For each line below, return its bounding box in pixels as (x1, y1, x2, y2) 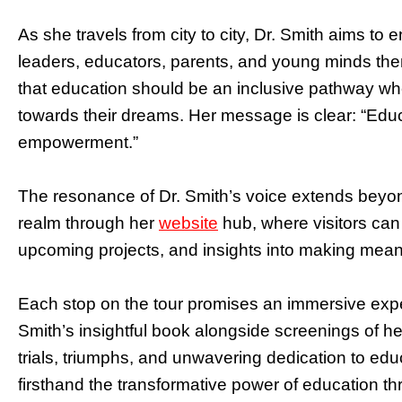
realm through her (18, 213, 159, 232)
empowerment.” (18, 132, 138, 152)
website (159, 213, 218, 232)
